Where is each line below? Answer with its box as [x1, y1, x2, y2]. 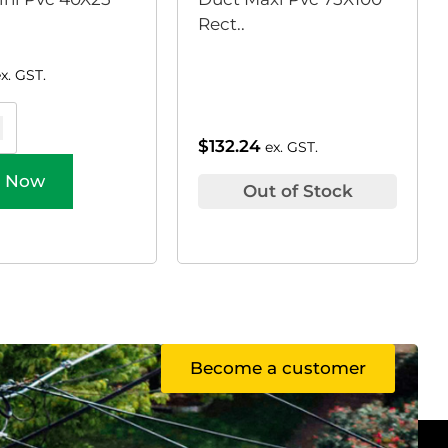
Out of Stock [242, 181, 353, 202]
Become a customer [190, 358, 367, 379]
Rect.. [198, 13, 246, 34]
